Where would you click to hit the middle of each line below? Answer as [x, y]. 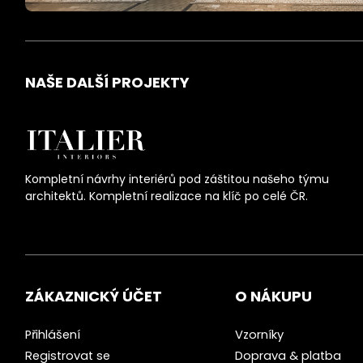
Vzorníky [260, 335]
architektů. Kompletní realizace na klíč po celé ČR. [167, 196]
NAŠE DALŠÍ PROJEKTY [107, 83]
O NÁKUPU [274, 297]
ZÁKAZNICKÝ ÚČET [94, 297]
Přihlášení [53, 335]
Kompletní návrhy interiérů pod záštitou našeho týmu [177, 179]
